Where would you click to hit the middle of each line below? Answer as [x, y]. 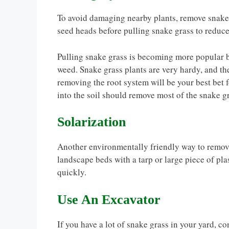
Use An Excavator [109, 199]
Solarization [91, 122]
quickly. [72, 172]
